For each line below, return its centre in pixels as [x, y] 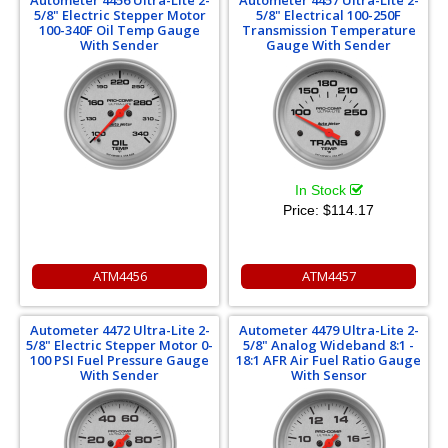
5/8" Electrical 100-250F [328, 14]
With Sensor [328, 374]
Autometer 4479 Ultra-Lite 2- [328, 329]
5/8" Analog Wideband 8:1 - [328, 344]
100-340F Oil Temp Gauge [119, 29]
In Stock [322, 189]
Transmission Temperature [328, 29]
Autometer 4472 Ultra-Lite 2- [119, 329]
